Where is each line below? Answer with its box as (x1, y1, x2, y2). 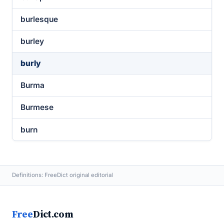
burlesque (20, 14, 58, 24)
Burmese (20, 102, 53, 112)
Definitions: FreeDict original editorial (12, 171, 113, 178)
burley (20, 36, 44, 46)
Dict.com (32, 207, 73, 220)
